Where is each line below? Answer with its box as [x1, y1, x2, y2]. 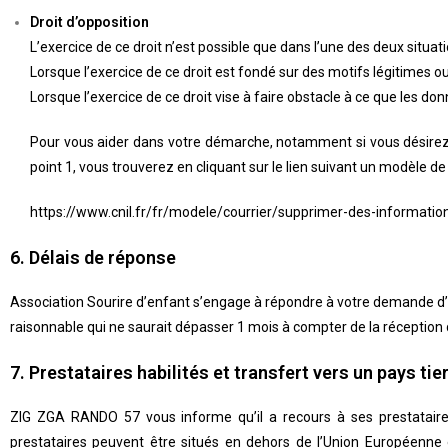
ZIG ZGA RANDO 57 [10, 409, 140, 425]
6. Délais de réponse [10, 247, 176, 268]
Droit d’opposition [30, 14, 149, 30]
